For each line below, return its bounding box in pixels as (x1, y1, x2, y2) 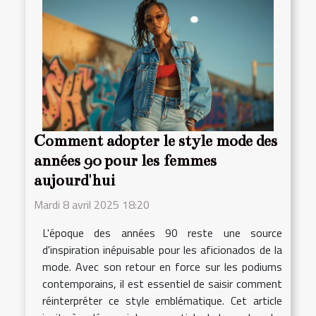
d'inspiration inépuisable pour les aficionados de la (42, 241, 282, 259)
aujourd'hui (34, 171, 115, 190)
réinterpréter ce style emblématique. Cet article (42, 292, 282, 310)
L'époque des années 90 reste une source (42, 224, 282, 242)
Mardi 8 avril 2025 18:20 (34, 196, 150, 214)
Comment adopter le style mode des (34, 132, 277, 151)
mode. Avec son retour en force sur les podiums (42, 258, 282, 276)
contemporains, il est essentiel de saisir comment (42, 275, 282, 293)
